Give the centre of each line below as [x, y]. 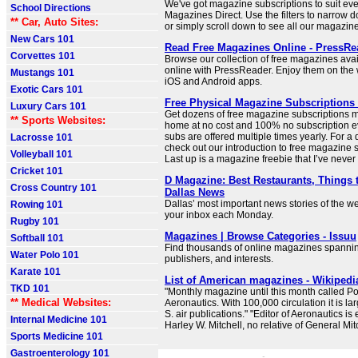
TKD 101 [30, 288]
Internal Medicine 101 [59, 320]
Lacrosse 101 [42, 137]
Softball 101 [37, 238]
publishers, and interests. [219, 259]
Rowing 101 [37, 205]
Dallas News [195, 192]
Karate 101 [36, 272]
